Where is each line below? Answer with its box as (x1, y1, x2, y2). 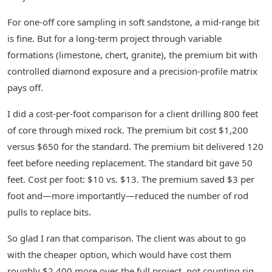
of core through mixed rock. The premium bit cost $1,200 (7, 124, 248, 137)
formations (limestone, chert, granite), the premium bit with (7, 49, 257, 61)
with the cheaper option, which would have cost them (7, 248, 231, 261)
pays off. (7, 81, 43, 94)
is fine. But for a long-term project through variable (7, 32, 222, 45)
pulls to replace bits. (7, 206, 91, 219)
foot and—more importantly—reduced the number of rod (7, 189, 248, 202)
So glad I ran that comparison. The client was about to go (7, 232, 246, 245)
